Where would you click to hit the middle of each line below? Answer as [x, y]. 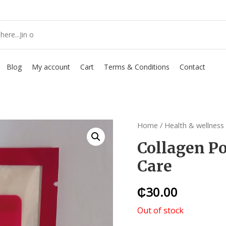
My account [51, 67]
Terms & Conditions [136, 67]
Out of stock [160, 210]
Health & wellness [194, 125]
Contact [192, 67]
